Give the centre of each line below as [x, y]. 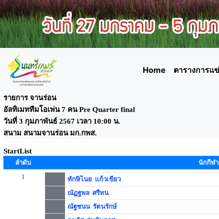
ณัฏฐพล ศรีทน [88, 193]
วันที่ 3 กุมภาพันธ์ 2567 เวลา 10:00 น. [62, 121]
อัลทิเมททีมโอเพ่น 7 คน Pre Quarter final [71, 109]
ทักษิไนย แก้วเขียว [94, 179]
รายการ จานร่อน [31, 98]
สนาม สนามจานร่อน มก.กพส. [50, 133]
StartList [18, 151]
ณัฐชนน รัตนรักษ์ [92, 207]
